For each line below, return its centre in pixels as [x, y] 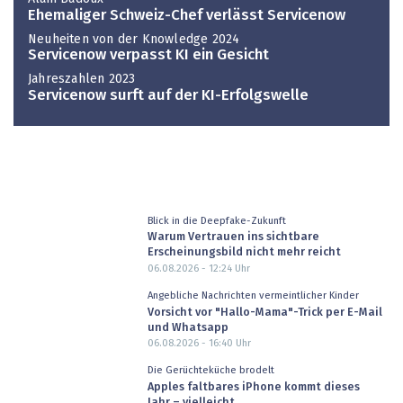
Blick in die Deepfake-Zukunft [216, 220]
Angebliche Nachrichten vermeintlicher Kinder [253, 296]
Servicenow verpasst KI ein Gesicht [148, 56]
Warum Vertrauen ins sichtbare [233, 237]
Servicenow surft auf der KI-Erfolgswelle [168, 95]
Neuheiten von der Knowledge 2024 [134, 39]
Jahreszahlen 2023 [82, 79]
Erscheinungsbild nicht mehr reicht [244, 253]
